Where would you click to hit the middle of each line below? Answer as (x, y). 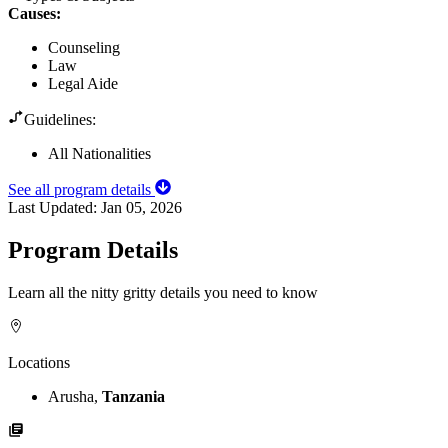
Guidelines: (60, 119)
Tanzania (133, 396)
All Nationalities (99, 153)
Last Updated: (54, 207)
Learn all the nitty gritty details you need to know (163, 292)
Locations (39, 362)
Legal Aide (83, 83)
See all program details (81, 189)
